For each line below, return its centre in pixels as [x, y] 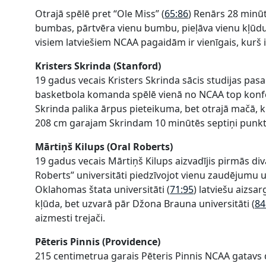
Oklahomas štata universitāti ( [102, 189]
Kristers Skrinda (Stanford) [99, 66]
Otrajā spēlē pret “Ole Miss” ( [100, 13]
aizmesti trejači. [70, 218]
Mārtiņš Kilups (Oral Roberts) [105, 146]
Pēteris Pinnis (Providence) [99, 241]
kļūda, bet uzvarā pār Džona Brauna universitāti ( [145, 203]
